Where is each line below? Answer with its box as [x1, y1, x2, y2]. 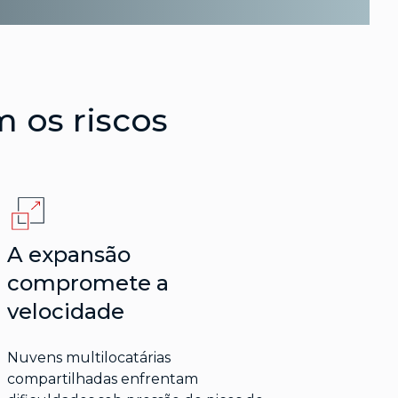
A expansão [6, 242, 131, 268]
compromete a [6, 270, 169, 297]
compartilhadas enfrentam [6, 370, 198, 388]
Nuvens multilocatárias [6, 349, 171, 367]
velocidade [6, 298, 124, 325]
